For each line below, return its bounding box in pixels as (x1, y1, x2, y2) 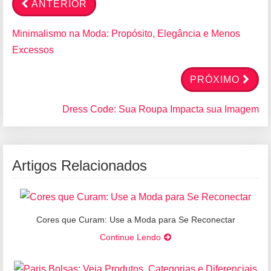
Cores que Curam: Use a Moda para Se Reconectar (36, 214, 235, 224)
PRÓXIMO (190, 74, 240, 85)
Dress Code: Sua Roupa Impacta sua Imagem (62, 104, 259, 115)
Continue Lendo (100, 232, 161, 242)
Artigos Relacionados (12, 157, 147, 174)
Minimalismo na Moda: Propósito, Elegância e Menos (12, 28, 240, 39)
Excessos (12, 45, 54, 56)
